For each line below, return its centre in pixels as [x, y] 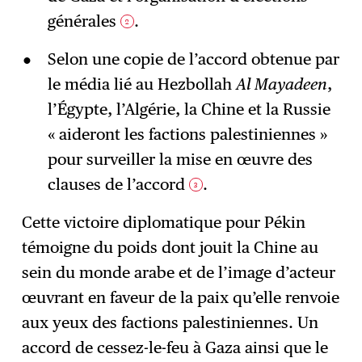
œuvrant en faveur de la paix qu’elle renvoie [181, 297]
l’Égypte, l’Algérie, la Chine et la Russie [189, 109]
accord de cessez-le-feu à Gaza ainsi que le [175, 347]
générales [84, 21]
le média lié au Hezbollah [141, 84]
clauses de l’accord [118, 184]
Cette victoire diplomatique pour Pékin [164, 222]
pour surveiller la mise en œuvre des [180, 159]
